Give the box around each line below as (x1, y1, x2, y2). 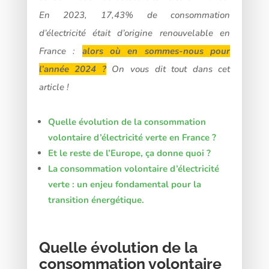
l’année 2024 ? (38, 62, 106, 75)
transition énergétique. (47, 193, 144, 206)
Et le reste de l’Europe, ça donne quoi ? (47, 147, 211, 159)
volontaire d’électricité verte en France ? (47, 131, 216, 144)
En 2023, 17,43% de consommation (38, 8, 231, 21)
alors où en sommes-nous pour (82, 44, 231, 57)
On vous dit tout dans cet (106, 62, 231, 75)
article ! (38, 80, 69, 93)
